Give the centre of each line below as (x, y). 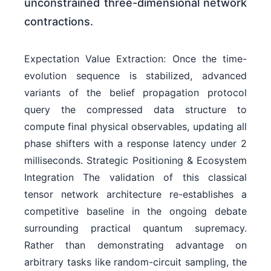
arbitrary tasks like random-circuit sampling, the (135, 262)
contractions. (59, 21)
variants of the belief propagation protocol (135, 92)
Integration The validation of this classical (135, 177)
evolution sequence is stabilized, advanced (135, 75)
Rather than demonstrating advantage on (135, 245)
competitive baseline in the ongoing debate (135, 211)
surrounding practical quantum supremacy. (135, 228)
